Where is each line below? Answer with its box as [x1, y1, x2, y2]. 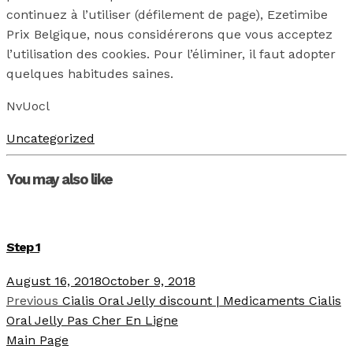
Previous [6, 293, 58, 309]
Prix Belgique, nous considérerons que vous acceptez [6, 27, 333, 43]
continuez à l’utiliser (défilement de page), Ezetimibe [6, 7, 328, 23]
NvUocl [6, 98, 50, 114]
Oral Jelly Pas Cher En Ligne [6, 313, 178, 329]
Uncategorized [6, 131, 95, 147]
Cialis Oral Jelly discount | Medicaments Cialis [58, 293, 341, 309]
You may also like [6, 170, 113, 188]
